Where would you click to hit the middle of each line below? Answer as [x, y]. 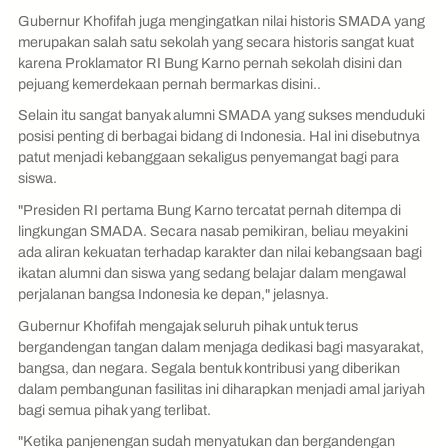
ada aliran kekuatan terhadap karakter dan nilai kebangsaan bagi [220, 252]
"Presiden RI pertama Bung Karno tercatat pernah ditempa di [209, 210]
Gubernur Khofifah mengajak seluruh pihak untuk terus [188, 325]
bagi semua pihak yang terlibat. [116, 409]
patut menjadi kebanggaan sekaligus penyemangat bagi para [208, 157]
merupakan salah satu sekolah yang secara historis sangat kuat [216, 41]
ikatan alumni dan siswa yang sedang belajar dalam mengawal [213, 273]
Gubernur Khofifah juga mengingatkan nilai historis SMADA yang [221, 20]
